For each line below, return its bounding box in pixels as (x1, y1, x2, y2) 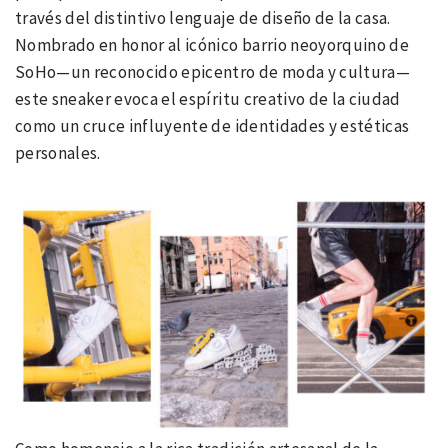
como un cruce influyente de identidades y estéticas (15, 115, 410, 138)
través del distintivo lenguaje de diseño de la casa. (15, 7, 391, 30)
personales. (15, 142, 101, 165)
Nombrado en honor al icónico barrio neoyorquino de (15, 34, 409, 57)
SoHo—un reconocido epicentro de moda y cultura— (15, 61, 410, 84)
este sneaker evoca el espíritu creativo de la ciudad (15, 88, 401, 111)
